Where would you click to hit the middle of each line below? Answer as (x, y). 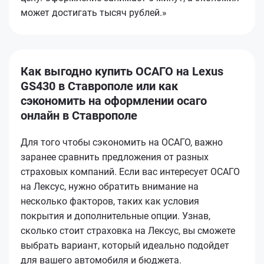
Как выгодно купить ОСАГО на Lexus (122, 71)
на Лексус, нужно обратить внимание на (110, 186)
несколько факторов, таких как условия (110, 201)
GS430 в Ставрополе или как (99, 86)
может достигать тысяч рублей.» (94, 12)
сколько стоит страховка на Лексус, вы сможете (128, 230)
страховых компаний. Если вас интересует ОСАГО (130, 171)
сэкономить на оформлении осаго (114, 100)
